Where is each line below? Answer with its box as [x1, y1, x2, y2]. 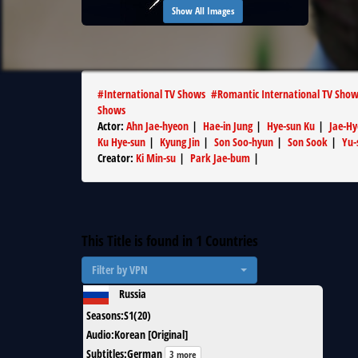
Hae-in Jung [203, 118, 253, 133]
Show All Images [172, 4, 234, 18]
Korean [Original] [114, 327, 188, 342]
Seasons [86, 308, 121, 323]
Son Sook [288, 134, 328, 149]
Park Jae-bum [190, 150, 250, 165]
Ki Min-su [136, 150, 176, 165]
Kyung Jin [160, 134, 200, 149]
